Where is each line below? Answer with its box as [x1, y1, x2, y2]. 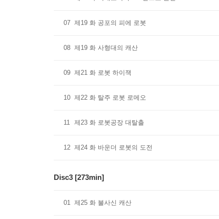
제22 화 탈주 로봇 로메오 [74, 94, 146, 101]
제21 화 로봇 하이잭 [74, 69, 131, 76]
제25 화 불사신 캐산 [74, 199, 131, 206]
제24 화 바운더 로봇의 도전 [74, 144, 153, 151]
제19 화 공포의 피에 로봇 [74, 19, 146, 26]
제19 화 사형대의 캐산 [74, 44, 138, 51]
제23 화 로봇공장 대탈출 [74, 119, 144, 126]
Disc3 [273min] [54, 173, 104, 181]
